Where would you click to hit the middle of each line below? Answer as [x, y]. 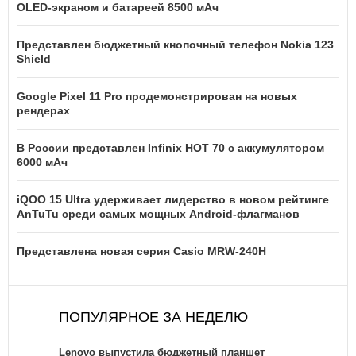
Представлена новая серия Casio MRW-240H [141, 252]
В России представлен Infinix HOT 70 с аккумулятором [170, 148]
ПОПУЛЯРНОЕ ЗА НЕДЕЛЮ [153, 317]
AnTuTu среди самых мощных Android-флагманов [158, 214]
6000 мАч [42, 163]
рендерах [43, 111]
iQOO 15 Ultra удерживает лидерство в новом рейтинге [173, 200]
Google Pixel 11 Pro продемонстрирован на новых [157, 97]
